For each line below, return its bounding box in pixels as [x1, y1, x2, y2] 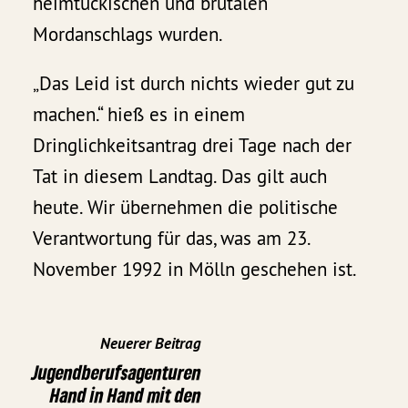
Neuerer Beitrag [100, 332, 201, 353]
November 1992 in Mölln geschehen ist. [33, 256, 358, 281]
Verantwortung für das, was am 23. [33, 225, 311, 250]
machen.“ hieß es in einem [33, 101, 246, 127]
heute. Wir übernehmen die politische [33, 194, 339, 219]
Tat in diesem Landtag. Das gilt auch [33, 163, 328, 189]
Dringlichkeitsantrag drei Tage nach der [33, 132, 352, 158]
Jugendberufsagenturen [32, 359, 201, 384]
